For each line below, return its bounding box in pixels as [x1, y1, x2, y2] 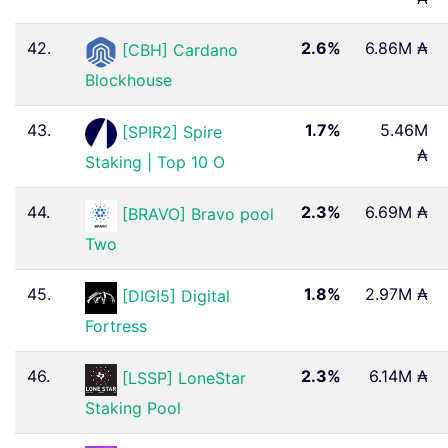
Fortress [85, 315, 147, 336]
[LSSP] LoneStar [122, 368, 246, 389]
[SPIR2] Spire [122, 122, 222, 143]
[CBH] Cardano [122, 40, 238, 61]
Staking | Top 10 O [85, 151, 225, 172]
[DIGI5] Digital [122, 286, 230, 307]
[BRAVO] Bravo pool [122, 204, 274, 225]
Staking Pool [85, 397, 181, 418]
